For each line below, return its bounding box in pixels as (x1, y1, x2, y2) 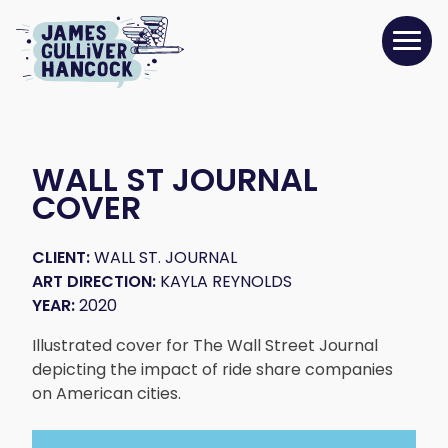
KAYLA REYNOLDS (156, 269, 292, 293)
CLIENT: (32, 245, 90, 269)
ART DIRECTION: (32, 269, 156, 293)
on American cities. (32, 381, 181, 405)
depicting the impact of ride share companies (32, 357, 393, 381)
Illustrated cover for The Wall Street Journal (32, 333, 378, 357)
